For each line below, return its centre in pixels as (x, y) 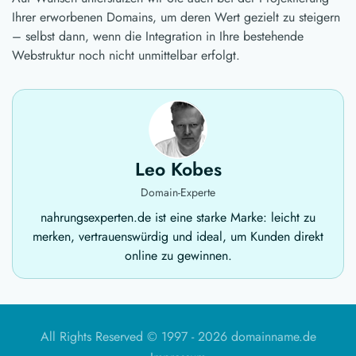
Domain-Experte (178, 193)
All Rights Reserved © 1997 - (119, 337)
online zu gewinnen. (178, 256)
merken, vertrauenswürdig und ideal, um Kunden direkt (178, 237)
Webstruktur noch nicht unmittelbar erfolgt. (126, 56)
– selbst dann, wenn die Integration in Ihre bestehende (158, 37)
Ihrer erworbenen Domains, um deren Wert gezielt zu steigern (176, 17)
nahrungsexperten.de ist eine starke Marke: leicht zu (178, 218)
